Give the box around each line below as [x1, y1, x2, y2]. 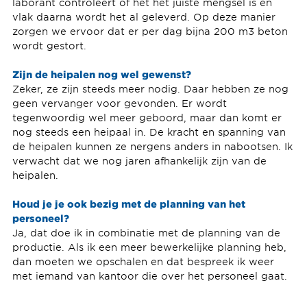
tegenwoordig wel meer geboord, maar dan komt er [12, 112, 282, 124]
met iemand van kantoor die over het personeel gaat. [12, 270, 291, 282]
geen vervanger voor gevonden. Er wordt [12, 97, 227, 110]
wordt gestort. [12, 40, 86, 52]
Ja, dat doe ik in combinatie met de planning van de [12, 227, 280, 239]
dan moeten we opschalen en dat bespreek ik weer [12, 256, 274, 268]
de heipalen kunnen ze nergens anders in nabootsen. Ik [12, 140, 293, 153]
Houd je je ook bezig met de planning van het [12, 197, 245, 210]
